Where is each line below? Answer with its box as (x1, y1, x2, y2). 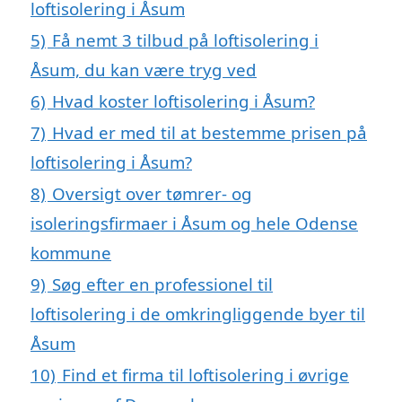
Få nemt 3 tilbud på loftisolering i (52, 29, 319, 52)
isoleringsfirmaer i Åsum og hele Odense (31, 212, 358, 235)
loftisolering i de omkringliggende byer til (31, 302, 365, 326)
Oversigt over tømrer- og (52, 182, 252, 205)
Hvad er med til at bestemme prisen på (52, 121, 367, 144)
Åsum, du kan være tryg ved (31, 58, 257, 82)
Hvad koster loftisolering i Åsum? (52, 90, 315, 113)
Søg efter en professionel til (52, 273, 273, 296)
